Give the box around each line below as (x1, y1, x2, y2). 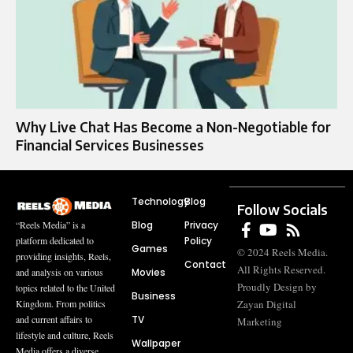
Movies (131, 266, 165, 280)
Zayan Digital (237, 297, 297, 312)
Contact (184, 258, 226, 272)
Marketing (237, 314, 283, 329)
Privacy (184, 218, 218, 232)
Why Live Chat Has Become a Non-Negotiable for (16, 118, 331, 136)
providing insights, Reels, (16, 250, 111, 263)
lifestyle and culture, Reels (16, 329, 113, 342)
